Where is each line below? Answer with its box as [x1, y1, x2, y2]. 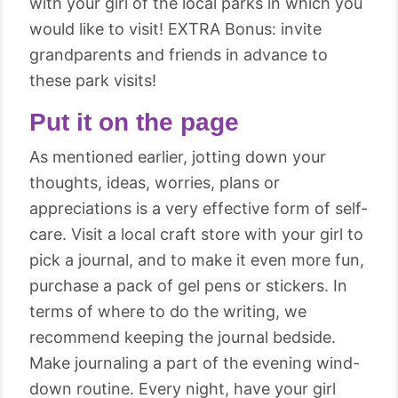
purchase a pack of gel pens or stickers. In [29, 276, 347, 295]
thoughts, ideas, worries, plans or [29, 173, 280, 192]
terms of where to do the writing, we [29, 302, 306, 321]
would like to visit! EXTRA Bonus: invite [29, 20, 322, 38]
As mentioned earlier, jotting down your [29, 147, 326, 166]
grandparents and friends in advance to [29, 45, 328, 64]
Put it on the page [29, 108, 239, 136]
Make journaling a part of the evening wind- [29, 354, 360, 372]
